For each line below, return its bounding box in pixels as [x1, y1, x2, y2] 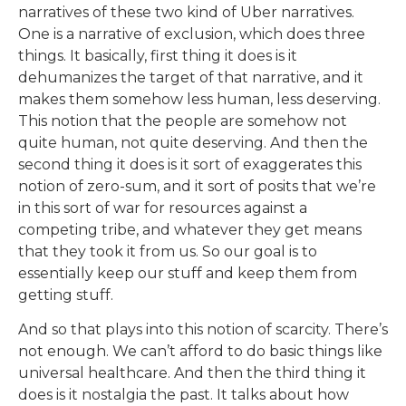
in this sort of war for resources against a [18, 198, 307, 217]
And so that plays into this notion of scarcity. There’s [18, 320, 388, 338]
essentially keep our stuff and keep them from [18, 264, 357, 282]
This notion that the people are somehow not [18, 111, 347, 130]
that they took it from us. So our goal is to [18, 242, 317, 260]
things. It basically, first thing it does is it [18, 46, 297, 64]
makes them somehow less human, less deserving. [18, 90, 381, 108]
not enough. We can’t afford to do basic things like [18, 342, 382, 360]
